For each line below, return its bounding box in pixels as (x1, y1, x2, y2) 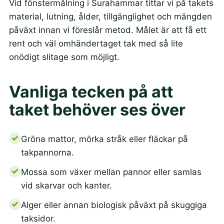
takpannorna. (20, 147, 74, 157)
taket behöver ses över (8, 100, 185, 120)
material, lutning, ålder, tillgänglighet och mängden (8, 11, 212, 22)
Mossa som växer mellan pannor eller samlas (20, 166, 201, 177)
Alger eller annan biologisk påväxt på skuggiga (20, 199, 207, 210)
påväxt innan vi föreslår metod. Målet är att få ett (8, 25, 206, 35)
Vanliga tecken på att (8, 82, 173, 102)
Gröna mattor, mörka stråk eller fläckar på (20, 133, 188, 144)
